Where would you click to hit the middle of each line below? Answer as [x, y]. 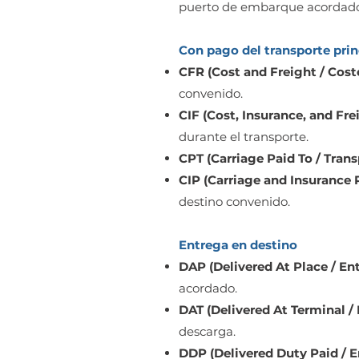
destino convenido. [234, 202]
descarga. [207, 331]
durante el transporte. [244, 137]
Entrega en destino [238, 245]
